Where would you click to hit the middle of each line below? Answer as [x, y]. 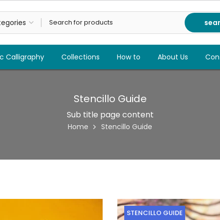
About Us [173, 57]
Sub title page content [110, 115]
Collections [80, 57]
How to [128, 57]
